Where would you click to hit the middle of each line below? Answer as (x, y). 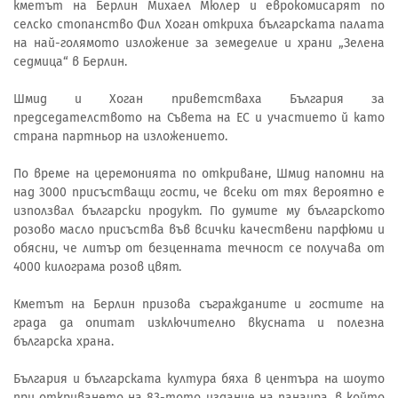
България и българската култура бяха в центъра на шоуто (199, 378)
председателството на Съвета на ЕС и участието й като (199, 117)
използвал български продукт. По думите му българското (199, 211)
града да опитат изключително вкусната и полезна (199, 322)
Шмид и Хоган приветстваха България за (199, 99)
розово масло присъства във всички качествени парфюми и (199, 229)
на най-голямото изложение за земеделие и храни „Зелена (199, 43)
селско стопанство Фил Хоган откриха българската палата (199, 24)
